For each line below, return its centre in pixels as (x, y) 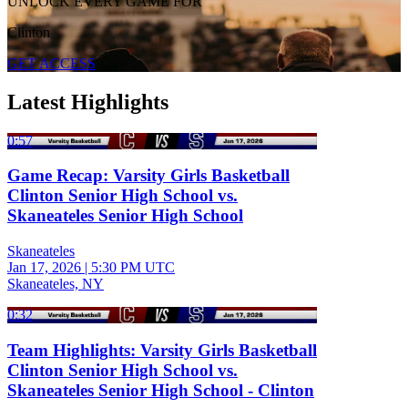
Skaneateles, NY (56, 284)
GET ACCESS (51, 63)
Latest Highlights (88, 102)
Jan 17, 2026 (44, 268)
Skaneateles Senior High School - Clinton (161, 390)
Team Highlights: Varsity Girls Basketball (162, 350)
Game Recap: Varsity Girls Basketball (148, 176)
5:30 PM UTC (133, 268)
